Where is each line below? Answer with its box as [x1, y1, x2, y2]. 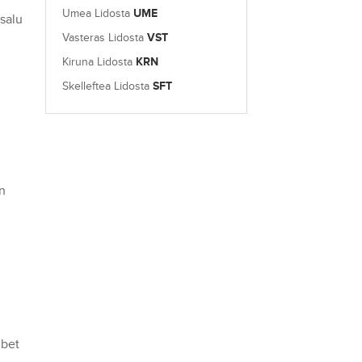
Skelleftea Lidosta [62, 79, 153, 93]
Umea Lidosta [62, 6, 133, 20]
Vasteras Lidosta [62, 31, 147, 44]
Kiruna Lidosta [62, 55, 136, 69]
